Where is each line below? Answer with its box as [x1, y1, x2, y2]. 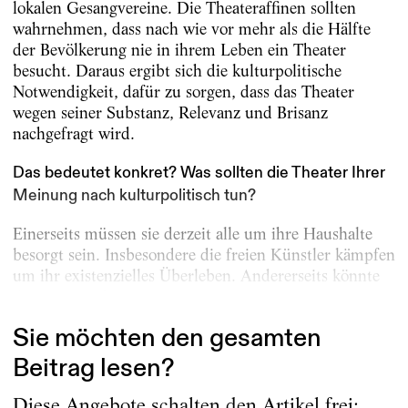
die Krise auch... [12, 286, 126, 306]
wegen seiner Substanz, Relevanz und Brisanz [12, 103, 328, 123]
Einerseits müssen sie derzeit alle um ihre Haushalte [12, 223, 372, 243]
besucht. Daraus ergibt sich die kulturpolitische [12, 61, 342, 81]
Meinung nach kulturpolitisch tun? [12, 185, 256, 206]
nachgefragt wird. [12, 124, 135, 144]
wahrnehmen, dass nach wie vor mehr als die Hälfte [12, 19, 371, 39]
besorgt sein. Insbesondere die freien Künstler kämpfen [12, 244, 395, 264]
